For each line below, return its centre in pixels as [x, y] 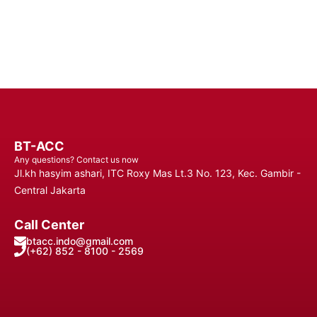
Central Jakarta [50, 190]
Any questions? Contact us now [76, 160]
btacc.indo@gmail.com [80, 241]
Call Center [49, 224]
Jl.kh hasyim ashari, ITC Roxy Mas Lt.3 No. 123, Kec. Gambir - [157, 173]
